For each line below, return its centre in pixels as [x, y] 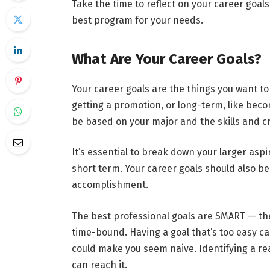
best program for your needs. [137, 20]
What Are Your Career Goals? [166, 59]
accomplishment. [110, 185]
